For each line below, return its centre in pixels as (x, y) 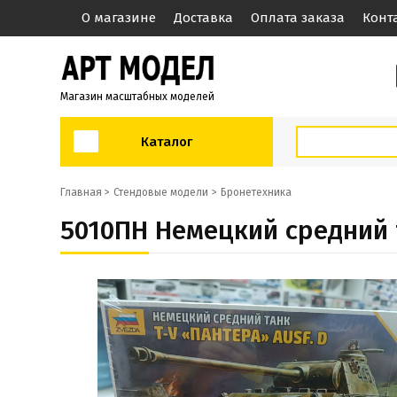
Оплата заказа (298, 18)
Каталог (167, 142)
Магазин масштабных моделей (137, 96)
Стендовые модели (161, 192)
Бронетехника (256, 192)
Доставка (203, 18)
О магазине (119, 18)
